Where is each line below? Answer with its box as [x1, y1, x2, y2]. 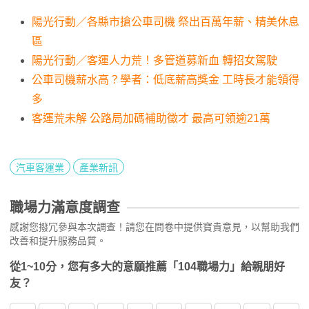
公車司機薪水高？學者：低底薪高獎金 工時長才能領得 [32, 73, 299, 86]
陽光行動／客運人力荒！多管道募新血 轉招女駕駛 [32, 54, 277, 66]
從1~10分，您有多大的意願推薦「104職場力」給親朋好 [10, 260, 285, 272]
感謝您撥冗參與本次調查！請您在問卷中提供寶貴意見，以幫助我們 [10, 221, 299, 232]
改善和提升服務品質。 [10, 235, 106, 246]
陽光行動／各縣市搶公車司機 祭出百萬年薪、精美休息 [32, 15, 299, 28]
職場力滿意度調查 [10, 199, 120, 215]
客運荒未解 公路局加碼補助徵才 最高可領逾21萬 [32, 112, 270, 124]
